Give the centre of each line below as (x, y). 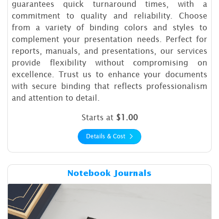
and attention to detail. (56, 98)
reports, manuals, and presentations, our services (109, 51)
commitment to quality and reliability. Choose (109, 15)
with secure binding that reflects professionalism (109, 86)
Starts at (99, 117)
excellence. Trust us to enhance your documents (109, 74)
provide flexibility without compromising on (109, 62)
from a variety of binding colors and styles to (109, 27)
